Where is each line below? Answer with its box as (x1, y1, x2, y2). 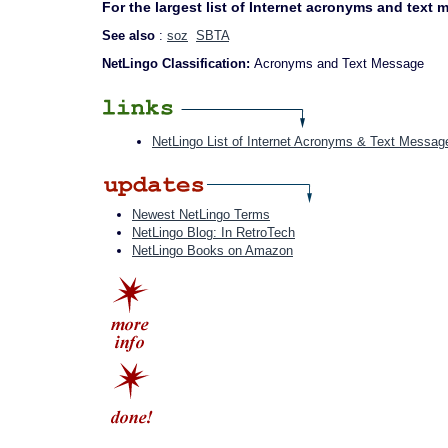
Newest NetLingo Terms (132, 207, 270, 222)
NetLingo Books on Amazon (132, 243, 293, 258)
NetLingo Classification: (102, 56, 254, 71)
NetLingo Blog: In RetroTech (132, 225, 295, 240)
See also (102, 28, 159, 43)
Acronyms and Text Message (254, 56, 424, 71)
